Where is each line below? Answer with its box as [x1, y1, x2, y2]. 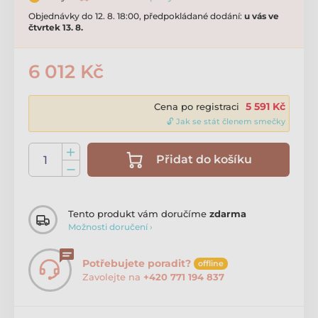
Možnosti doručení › [68, 221, 153, 232]
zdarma [209, 207, 246, 219]
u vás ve [244, 11, 279, 22]
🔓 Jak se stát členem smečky [167, 116, 285, 127]
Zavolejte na [82, 271, 143, 283]
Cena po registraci [154, 101, 239, 113]
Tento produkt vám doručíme [68, 207, 209, 219]
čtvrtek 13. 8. [28, 22, 83, 33]
